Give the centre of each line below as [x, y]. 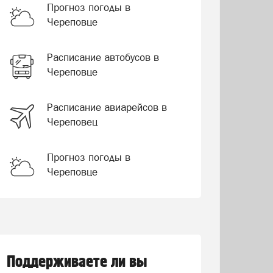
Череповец [72, 122]
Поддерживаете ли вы [77, 262]
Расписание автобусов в [103, 57]
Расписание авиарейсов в [107, 107]
